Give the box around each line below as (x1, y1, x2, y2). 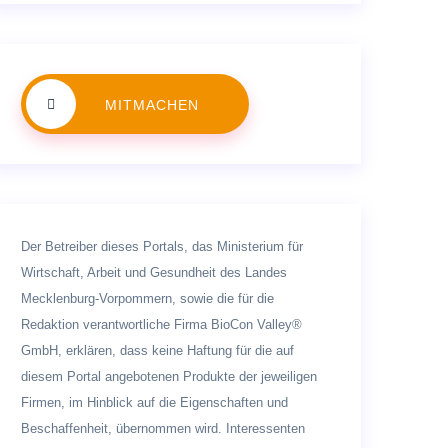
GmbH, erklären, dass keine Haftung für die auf (21, 342, 294, 358)
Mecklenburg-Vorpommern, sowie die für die (21, 290, 274, 306)
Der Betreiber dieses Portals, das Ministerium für (21, 238, 303, 254)
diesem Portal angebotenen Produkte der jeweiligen (21, 368, 317, 384)
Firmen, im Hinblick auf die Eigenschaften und (21, 394, 288, 410)
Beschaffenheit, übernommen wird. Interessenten (21, 420, 305, 436)
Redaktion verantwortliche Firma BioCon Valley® (21, 316, 302, 332)
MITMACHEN (105, 96, 199, 113)
